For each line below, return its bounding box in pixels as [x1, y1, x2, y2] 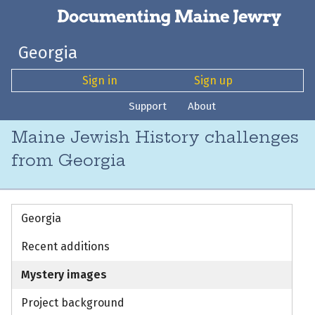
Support [129, 99, 167, 112]
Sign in [82, 73, 118, 87]
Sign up [193, 73, 233, 87]
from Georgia [11, 150, 126, 171]
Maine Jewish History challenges [11, 127, 299, 148]
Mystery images [20, 268, 107, 282]
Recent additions [20, 240, 110, 254]
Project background [20, 296, 124, 310]
